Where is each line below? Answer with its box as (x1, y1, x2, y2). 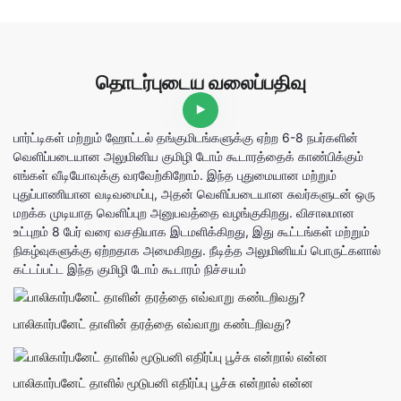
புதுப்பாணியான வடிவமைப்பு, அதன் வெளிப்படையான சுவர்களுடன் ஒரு (13, 185, 375, 201)
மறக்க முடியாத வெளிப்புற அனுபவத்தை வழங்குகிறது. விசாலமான (13, 204, 354, 220)
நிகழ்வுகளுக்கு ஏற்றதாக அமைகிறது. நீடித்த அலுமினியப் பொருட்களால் (13, 242, 380, 258)
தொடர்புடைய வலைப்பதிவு (95, 70, 306, 94)
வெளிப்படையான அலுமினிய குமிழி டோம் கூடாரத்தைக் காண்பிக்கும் (13, 148, 363, 164)
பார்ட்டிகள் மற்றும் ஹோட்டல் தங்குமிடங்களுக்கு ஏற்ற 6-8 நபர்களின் (13, 129, 358, 145)
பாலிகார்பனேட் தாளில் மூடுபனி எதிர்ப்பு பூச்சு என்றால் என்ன (13, 375, 313, 391)
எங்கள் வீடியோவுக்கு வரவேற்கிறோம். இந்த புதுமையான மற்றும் (13, 166, 337, 183)
